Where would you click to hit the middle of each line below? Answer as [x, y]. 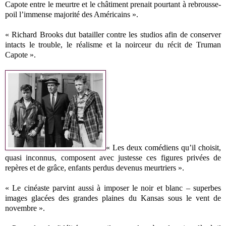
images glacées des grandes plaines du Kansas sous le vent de [113, 198]
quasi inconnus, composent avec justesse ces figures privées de [113, 157]
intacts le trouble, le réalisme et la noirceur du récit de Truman [113, 44]
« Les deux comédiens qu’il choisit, [163, 147]
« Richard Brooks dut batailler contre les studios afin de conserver [113, 34]
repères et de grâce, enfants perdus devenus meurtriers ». [95, 167]
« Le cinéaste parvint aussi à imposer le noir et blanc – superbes [113, 188]
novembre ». [25, 208]
